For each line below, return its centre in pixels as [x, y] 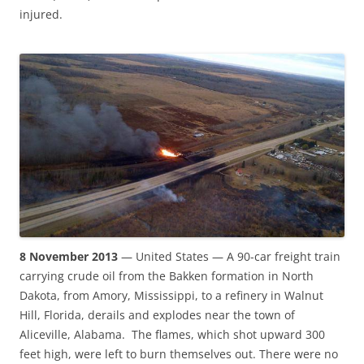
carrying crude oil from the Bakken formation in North [167, 276]
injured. [41, 15]
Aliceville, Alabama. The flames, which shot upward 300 [172, 335]
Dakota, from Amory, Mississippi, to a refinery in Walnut [171, 296]
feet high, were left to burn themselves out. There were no [179, 354]
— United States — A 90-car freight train [231, 257]
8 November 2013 [70, 257]
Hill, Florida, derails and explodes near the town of [157, 315]
